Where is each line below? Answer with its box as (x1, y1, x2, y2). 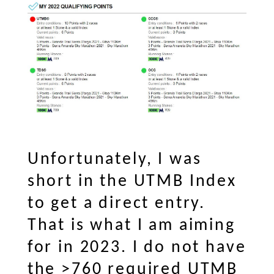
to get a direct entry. (27, 195, 206, 213)
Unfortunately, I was (27, 151, 202, 169)
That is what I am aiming (27, 217, 235, 235)
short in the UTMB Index (27, 173, 237, 191)
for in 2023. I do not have (27, 239, 246, 257)
